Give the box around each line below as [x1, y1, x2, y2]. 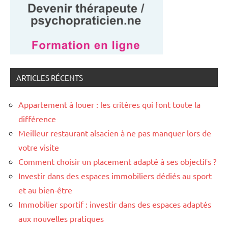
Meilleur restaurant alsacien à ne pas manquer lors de [18, 128, 211, 138]
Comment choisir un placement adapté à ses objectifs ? [18, 156, 216, 167]
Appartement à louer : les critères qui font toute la [18, 99, 201, 110]
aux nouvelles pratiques [18, 213, 104, 224]
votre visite [18, 142, 59, 153]
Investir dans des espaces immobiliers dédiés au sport [18, 170, 212, 181]
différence [18, 113, 56, 124]
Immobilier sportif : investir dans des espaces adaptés [18, 199, 211, 210]
